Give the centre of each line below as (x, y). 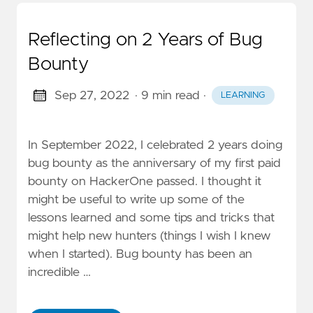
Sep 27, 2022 (92, 95)
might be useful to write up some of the (136, 200)
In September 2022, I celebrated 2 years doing (155, 146)
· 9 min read (167, 95)
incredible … (59, 273)
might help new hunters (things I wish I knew (149, 236)
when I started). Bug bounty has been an (140, 255)
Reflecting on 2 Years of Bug (145, 40)
